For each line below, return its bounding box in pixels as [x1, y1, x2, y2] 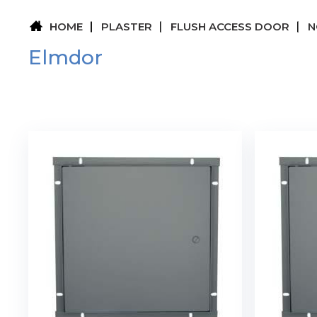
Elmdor [28, 45, 103, 69]
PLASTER [101, 20, 153, 33]
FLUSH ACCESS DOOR [171, 20, 290, 33]
